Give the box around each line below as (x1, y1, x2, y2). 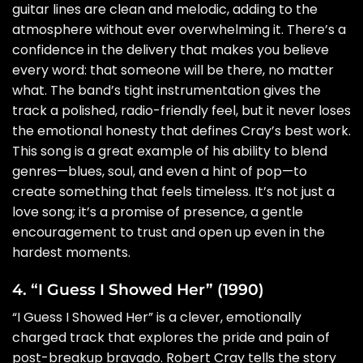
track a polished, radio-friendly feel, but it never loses (12, 101, 351, 121)
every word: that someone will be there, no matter (12, 61, 334, 80)
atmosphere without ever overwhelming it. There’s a (12, 20, 346, 40)
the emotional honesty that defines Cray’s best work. (12, 122, 351, 141)
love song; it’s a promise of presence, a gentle (12, 203, 303, 222)
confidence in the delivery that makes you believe (12, 41, 329, 60)
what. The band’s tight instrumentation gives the (12, 81, 321, 100)
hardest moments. (12, 243, 130, 263)
